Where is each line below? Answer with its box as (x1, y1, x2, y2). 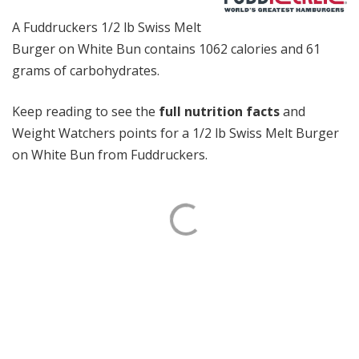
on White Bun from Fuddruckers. (12, 146, 208, 163)
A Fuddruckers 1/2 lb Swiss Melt (12, 18, 201, 36)
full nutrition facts (159, 103, 280, 120)
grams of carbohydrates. (12, 62, 159, 79)
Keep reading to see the (12, 103, 159, 120)
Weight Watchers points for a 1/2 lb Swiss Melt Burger (12, 124, 339, 142)
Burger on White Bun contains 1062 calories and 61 (12, 40, 321, 58)
